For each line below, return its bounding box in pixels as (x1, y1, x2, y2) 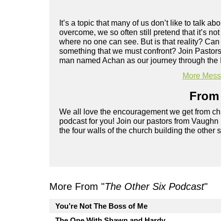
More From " (49, 181, 105, 192)
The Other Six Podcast (105, 181, 204, 192)
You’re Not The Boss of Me (55, 201, 147, 210)
